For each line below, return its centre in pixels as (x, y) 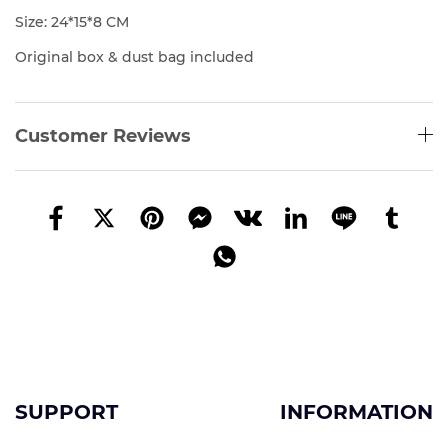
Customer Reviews (103, 136)
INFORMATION (356, 412)
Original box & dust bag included (134, 57)
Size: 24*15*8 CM (72, 22)
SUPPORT (66, 412)
